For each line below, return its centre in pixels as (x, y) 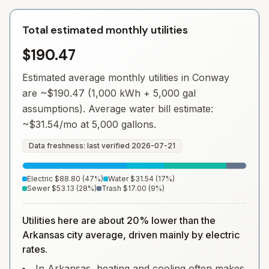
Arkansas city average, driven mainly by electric (131, 235)
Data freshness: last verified (80, 146)
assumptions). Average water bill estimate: (118, 109)
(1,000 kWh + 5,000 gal (140, 93)
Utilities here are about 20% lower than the (119, 220)
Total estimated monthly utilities (105, 30)
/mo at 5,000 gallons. (108, 124)
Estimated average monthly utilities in (107, 77)
